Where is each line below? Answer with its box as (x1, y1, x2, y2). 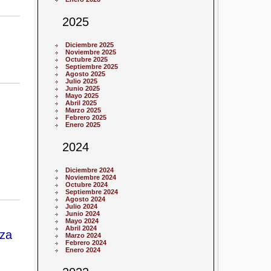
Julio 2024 (65, 203, 98, 211)
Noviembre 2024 (65, 174, 117, 181)
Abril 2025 (65, 99, 97, 107)
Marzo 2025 (65, 106, 102, 114)
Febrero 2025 (65, 114, 107, 122)
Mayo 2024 (65, 217, 99, 225)
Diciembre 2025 (65, 41, 114, 49)
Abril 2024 (65, 224, 97, 232)
